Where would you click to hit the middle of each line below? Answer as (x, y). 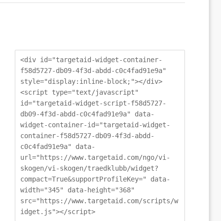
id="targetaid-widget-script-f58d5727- (93, 103)
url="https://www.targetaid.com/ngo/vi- (95, 158)
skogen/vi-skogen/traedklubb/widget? (89, 168)
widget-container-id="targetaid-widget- (95, 125)
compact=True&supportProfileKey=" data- (95, 179)
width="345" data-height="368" (77, 190)
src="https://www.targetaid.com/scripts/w (99, 201)
